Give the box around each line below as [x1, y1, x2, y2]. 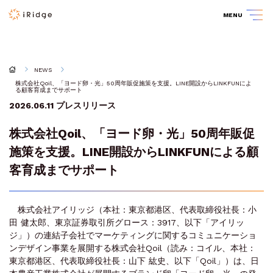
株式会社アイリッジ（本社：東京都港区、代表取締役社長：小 [9, 205, 257, 215]
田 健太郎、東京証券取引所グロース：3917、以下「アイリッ [9, 218, 244, 228]
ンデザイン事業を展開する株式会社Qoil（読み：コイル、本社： [9, 243, 256, 253]
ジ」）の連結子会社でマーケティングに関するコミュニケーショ [9, 230, 257, 241]
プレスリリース [56, 101, 116, 111]
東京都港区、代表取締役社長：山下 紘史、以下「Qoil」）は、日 [9, 256, 259, 266]
